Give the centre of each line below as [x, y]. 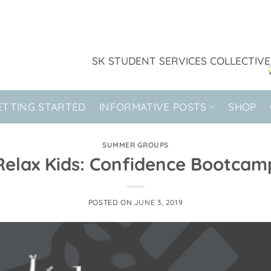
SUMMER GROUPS [135, 145]
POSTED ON [111, 202]
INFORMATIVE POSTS [153, 106]
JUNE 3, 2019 [158, 202]
